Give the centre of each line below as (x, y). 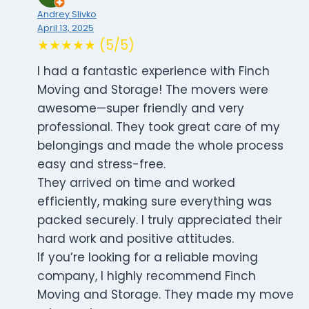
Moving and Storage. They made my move (166, 295)
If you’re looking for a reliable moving (148, 258)
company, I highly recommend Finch (147, 276)
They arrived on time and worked (136, 183)
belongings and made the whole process (160, 146)
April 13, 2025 (66, 28)
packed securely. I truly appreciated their (160, 220)
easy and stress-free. (101, 165)
